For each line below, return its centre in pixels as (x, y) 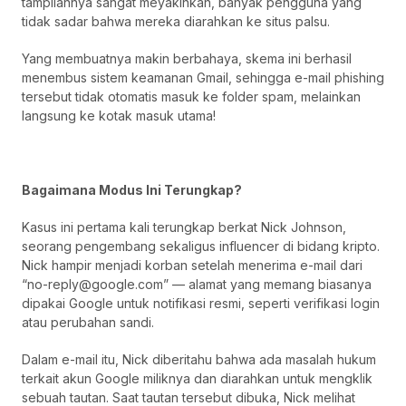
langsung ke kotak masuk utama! (119, 116)
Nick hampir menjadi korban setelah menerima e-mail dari (192, 266)
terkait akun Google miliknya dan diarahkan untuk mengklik (197, 379)
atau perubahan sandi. (88, 323)
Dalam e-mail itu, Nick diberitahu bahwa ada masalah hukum (199, 360)
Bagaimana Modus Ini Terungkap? (132, 190)
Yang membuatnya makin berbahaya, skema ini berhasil (187, 59)
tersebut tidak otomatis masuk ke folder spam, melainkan (191, 97)
